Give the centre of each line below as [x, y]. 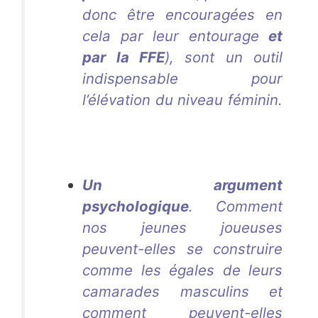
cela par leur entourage [175, 35]
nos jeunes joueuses [182, 228]
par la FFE [124, 57]
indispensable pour [182, 78]
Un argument [182, 185]
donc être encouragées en [182, 14]
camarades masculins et [182, 292]
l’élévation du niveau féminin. [182, 99]
